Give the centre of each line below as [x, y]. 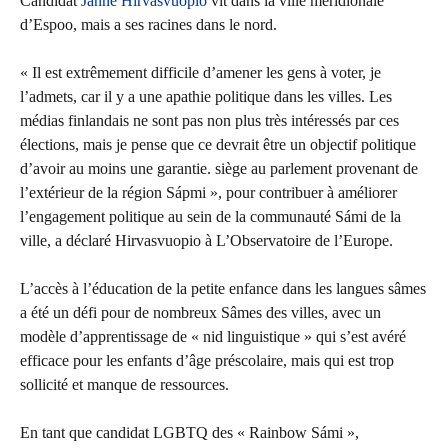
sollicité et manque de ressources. [124, 385]
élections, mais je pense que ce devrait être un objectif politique [218, 145]
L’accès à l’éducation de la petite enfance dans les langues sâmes [223, 289]
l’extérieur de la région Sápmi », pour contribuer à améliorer [208, 193]
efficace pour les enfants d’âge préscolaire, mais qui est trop [207, 361]
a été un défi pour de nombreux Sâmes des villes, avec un [200, 313]
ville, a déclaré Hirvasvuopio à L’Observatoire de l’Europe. [206, 241]
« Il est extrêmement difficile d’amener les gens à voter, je [200, 73]
